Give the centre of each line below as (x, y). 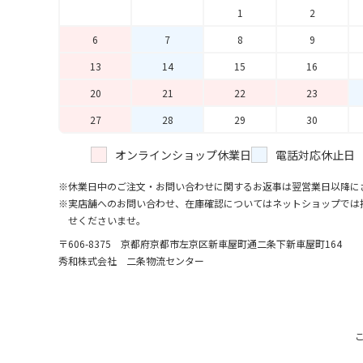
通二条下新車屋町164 (295, 243)
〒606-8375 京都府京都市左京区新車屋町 (153, 243)
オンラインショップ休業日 (183, 155)
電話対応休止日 (315, 155)
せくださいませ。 (107, 220)
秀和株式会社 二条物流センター (131, 261)
